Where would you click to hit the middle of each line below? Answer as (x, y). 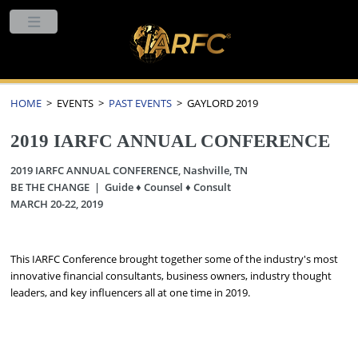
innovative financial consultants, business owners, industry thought (171, 275)
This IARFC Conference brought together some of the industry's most (175, 259)
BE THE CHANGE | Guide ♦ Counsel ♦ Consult (121, 187)
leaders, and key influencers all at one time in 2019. (132, 292)
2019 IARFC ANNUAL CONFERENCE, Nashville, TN (135, 171)
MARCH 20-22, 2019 (57, 204)
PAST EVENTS (141, 103)
